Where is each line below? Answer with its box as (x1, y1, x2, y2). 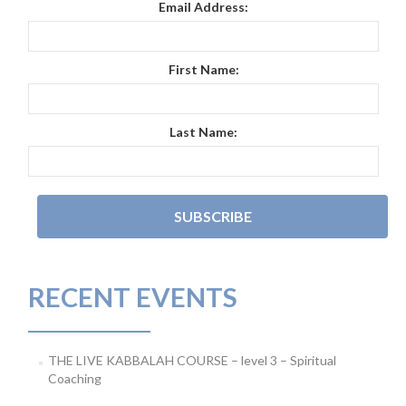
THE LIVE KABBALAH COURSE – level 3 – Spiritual (47, 352, 336, 368)
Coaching (47, 370, 101, 386)
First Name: (168, 61, 239, 77)
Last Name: (169, 123, 237, 140)
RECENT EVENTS (28, 280, 237, 313)
